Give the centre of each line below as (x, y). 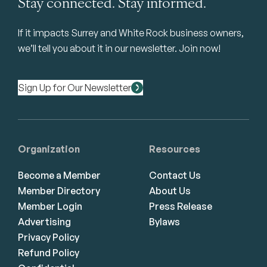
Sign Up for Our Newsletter (74, 88)
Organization (49, 149)
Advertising (44, 221)
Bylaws (164, 221)
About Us (170, 190)
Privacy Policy (49, 237)
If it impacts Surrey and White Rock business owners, (131, 33)
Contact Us (175, 175)
